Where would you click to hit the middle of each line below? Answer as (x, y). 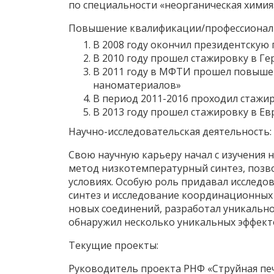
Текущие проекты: (113, 245)
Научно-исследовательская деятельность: (170, 131)
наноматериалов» (137, 85)
